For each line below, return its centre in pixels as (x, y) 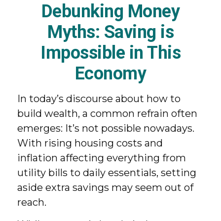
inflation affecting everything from (102, 158)
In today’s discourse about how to (99, 99)
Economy (110, 74)
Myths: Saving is (110, 32)
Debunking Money (110, 11)
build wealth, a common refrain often (107, 113)
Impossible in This (110, 53)
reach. (32, 202)
